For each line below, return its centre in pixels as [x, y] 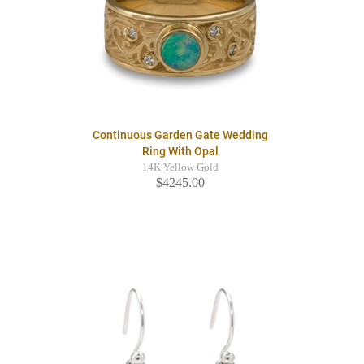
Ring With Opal [180, 152]
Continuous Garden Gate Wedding [180, 135]
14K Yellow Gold [180, 168]
